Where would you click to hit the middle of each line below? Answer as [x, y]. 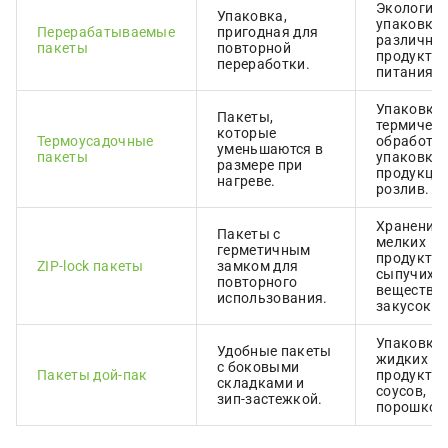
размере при [260, 165]
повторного [257, 282]
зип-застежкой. [270, 399]
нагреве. [246, 181]
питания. [407, 72]
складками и [261, 383]
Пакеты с [249, 234]
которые [247, 133]
